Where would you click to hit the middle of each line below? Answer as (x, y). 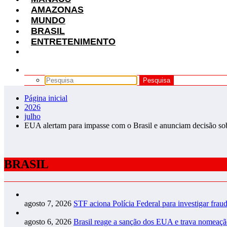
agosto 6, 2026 (48, 221)
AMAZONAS (57, 9)
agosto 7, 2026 (48, 203)
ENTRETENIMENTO (73, 41)
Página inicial (46, 98)
